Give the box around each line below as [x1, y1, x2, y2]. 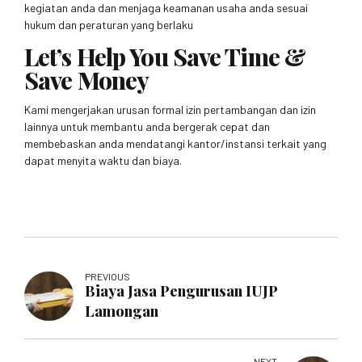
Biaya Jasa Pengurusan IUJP [85, 280, 279, 301]
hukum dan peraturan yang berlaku [24, 17, 193, 32]
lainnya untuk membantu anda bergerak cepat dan [24, 119, 270, 133]
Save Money [24, 63, 149, 95]
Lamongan [85, 301, 159, 321]
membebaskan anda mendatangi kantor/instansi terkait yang [24, 136, 326, 150]
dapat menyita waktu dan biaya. [24, 153, 182, 167]
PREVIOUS [85, 270, 131, 282]
